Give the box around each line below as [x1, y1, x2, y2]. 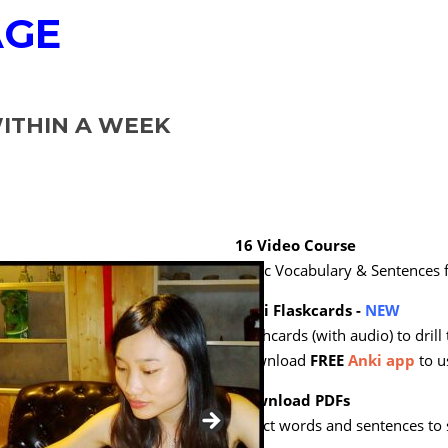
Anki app [348, 350, 415, 371]
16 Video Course [235, 235, 356, 256]
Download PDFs [235, 390, 350, 411]
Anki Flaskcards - [235, 300, 365, 321]
